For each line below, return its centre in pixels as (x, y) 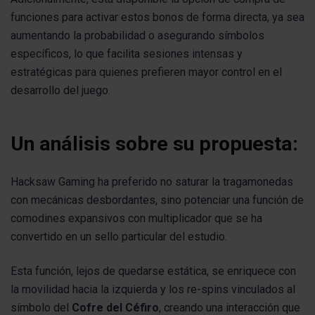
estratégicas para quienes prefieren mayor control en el (146, 72)
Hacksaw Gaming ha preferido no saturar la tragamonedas (152, 181)
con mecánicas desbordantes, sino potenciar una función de (157, 200)
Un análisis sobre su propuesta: (154, 144)
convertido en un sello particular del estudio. (119, 236)
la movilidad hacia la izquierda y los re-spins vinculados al (153, 289)
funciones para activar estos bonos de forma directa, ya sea (157, 17)
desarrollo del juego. (60, 90)
